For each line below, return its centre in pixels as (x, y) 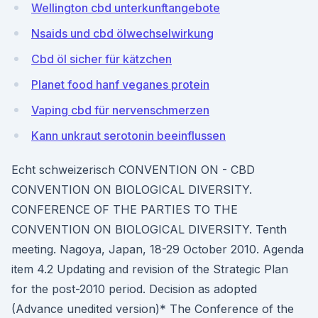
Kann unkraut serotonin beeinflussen (128, 136)
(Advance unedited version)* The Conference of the (153, 309)
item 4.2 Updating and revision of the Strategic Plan (150, 269)
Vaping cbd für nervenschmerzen (120, 110)
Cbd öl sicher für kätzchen (102, 59)
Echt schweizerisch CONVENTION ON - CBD (133, 170)
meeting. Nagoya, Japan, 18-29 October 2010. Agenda (158, 249)
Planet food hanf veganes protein (120, 84)
